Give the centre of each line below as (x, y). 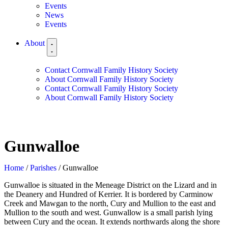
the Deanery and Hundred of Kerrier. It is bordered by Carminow (109, 194)
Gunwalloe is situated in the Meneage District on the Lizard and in (110, 185)
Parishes (43, 168)
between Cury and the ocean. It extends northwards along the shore (112, 222)
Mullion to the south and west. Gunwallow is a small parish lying (108, 213)
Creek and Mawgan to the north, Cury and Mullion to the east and (110, 204)
